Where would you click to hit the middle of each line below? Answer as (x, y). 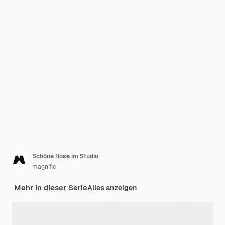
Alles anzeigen (112, 188)
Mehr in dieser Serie (51, 188)
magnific (44, 167)
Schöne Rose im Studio (65, 156)
